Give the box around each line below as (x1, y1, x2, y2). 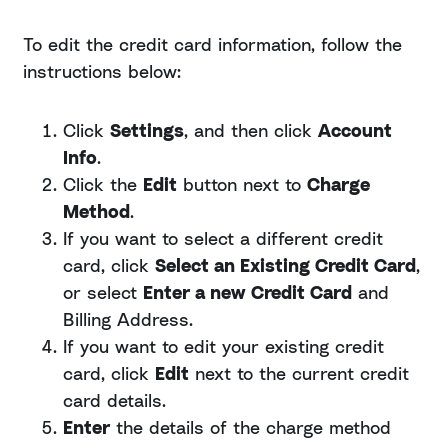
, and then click (184, 119, 318, 142)
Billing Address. (63, 308, 193, 331)
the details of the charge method (110, 416, 391, 439)
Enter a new (143, 281, 245, 304)
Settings (110, 119, 184, 142)
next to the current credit (189, 362, 409, 385)
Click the (63, 173, 143, 196)
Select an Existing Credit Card (155, 254, 416, 277)
